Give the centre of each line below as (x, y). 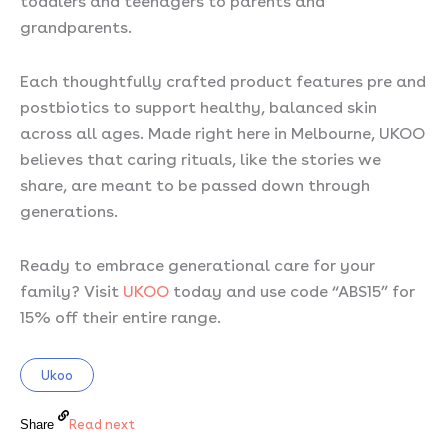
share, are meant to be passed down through (195, 183)
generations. (69, 209)
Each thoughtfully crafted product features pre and (223, 79)
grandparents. (76, 25)
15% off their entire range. (120, 315)
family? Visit (71, 289)
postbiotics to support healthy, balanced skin (198, 105)
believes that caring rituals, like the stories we (200, 157)
